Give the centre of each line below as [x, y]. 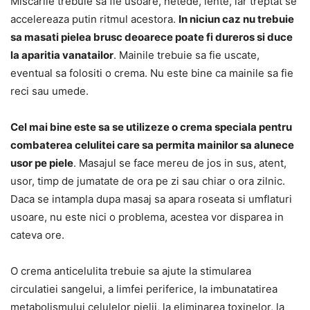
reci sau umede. [49, 91]
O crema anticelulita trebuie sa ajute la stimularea [131, 271]
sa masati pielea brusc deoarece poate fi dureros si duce [152, 37]
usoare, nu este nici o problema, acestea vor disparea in [147, 217]
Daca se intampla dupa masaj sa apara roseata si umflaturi [151, 199]
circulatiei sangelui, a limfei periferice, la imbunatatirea [144, 289]
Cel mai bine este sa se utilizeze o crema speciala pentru [151, 127]
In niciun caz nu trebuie [236, 19]
